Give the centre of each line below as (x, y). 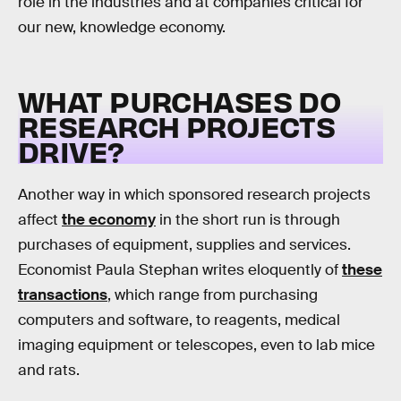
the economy (109, 220)
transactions (63, 295)
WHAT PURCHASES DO (180, 100)
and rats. (49, 371)
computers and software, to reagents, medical (179, 320)
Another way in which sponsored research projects (194, 195)
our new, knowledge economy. (122, 28)
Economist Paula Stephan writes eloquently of (180, 270)
